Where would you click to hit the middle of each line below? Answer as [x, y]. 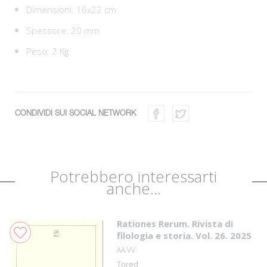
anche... [133, 188]
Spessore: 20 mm [63, 30]
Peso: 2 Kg [47, 51]
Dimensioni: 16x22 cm [71, 10]
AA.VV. [127, 250]
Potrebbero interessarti [133, 176]
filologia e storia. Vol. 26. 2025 [184, 235]
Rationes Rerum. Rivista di [175, 223]
